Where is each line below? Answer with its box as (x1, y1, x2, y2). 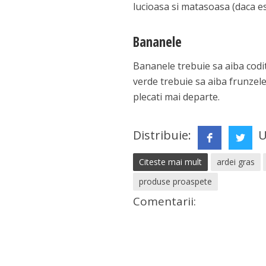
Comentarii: (133, 194, 197, 210)
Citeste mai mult (139, 156, 202, 168)
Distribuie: (133, 127, 195, 144)
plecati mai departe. (133, 90, 220, 104)
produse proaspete (139, 176, 213, 188)
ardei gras (217, 156, 255, 168)
